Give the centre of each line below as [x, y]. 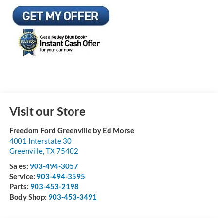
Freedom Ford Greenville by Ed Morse [72, 130]
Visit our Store [47, 111]
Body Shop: [28, 196]
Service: [23, 176]
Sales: [19, 166]
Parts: [19, 186]
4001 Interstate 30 [40, 140]
